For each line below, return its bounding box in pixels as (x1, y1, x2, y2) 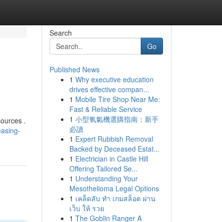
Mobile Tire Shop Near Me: (75, 94, 160, 104)
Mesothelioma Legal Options (69, 183, 159, 193)
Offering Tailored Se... (69, 164, 138, 173)
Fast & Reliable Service (69, 104, 142, 114)
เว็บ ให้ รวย (69, 203, 104, 213)
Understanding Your (75, 173, 138, 183)
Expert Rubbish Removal (75, 134, 153, 144)
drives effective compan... (69, 84, 149, 94)
